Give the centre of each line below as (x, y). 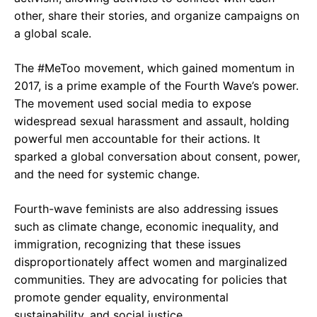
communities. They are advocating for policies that (151, 279)
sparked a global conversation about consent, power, (157, 156)
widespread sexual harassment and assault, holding (152, 121)
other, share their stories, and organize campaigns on (157, 15)
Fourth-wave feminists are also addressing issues (146, 208)
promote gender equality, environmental (121, 297)
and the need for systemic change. (107, 174)
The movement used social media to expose (133, 103)
